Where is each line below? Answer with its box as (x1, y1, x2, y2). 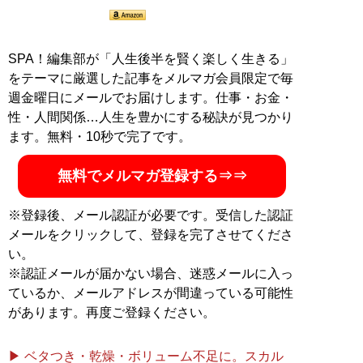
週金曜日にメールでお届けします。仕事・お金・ (8, 90, 293, 105)
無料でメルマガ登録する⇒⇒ (57, 167, 247, 184)
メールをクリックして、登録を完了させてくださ (8, 227, 293, 241)
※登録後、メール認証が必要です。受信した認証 (8, 207, 293, 222)
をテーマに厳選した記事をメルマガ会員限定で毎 (8, 70, 293, 85)
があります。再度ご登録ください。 (8, 305, 216, 319)
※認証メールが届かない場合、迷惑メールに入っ (8, 266, 293, 280)
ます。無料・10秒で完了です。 (8, 129, 191, 143)
